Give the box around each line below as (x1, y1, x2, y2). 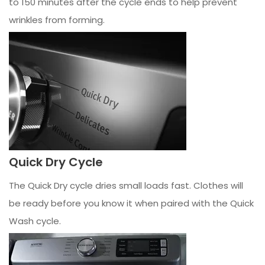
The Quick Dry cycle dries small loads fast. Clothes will (9, 179, 243, 192)
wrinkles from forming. (9, 14, 105, 27)
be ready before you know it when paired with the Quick (9, 197, 254, 210)
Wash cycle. (9, 215, 61, 228)
